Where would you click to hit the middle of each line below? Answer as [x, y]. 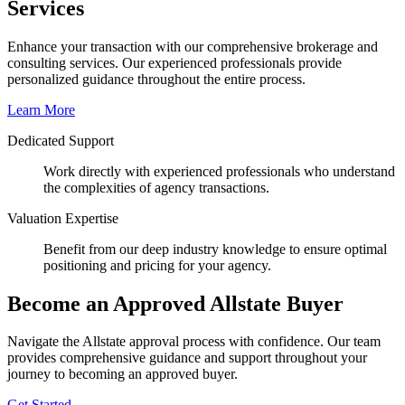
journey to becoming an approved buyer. [122, 374]
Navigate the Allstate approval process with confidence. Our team [194, 342]
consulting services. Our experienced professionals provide [174, 62]
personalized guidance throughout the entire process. [156, 79]
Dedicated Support [61, 140]
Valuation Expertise [63, 218]
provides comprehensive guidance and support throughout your [187, 358]
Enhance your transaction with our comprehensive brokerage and [193, 46]
